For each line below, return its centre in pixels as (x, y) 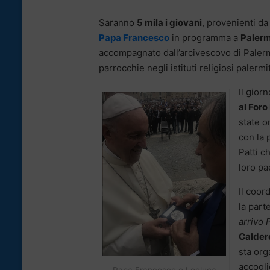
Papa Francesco (134, 37)
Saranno (118, 22)
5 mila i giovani (169, 22)
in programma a (205, 37)
